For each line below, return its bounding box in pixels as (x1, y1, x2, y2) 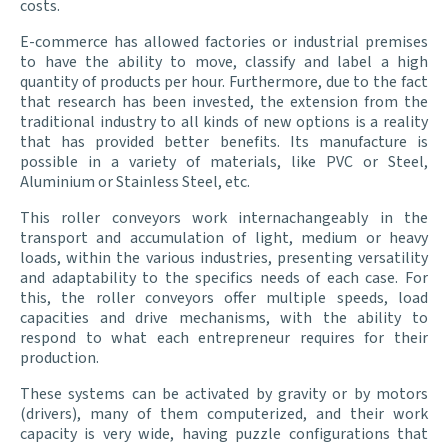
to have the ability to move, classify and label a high (20, 51, 428, 74)
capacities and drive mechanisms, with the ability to (20, 307, 428, 330)
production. (20, 347, 99, 370)
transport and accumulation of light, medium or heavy (20, 227, 428, 250)
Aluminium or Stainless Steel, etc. (20, 171, 250, 194)
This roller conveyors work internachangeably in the (20, 207, 428, 230)
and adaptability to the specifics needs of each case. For (20, 267, 428, 290)
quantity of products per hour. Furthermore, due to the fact (20, 71, 428, 94)
